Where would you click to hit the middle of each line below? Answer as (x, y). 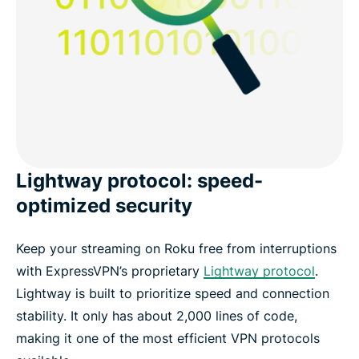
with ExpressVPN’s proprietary (110, 271)
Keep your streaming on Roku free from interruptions (176, 249)
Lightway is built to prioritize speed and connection (173, 294)
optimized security (104, 206)
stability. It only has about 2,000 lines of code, (157, 316)
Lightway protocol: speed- (139, 181)
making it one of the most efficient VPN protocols (168, 339)
